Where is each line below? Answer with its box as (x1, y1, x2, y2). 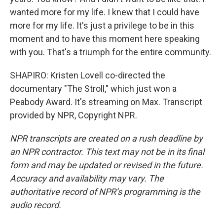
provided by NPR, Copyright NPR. (10, 110, 137, 120)
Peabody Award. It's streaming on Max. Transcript (10, 97, 202, 107)
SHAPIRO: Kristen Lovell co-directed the (10, 70, 165, 80)
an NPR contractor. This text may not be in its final (10, 147, 204, 157)
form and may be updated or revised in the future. (10, 160, 203, 170)
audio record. (10, 200, 61, 210)
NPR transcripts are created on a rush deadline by (10, 133, 203, 144)
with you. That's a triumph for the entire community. (10, 47, 211, 57)
